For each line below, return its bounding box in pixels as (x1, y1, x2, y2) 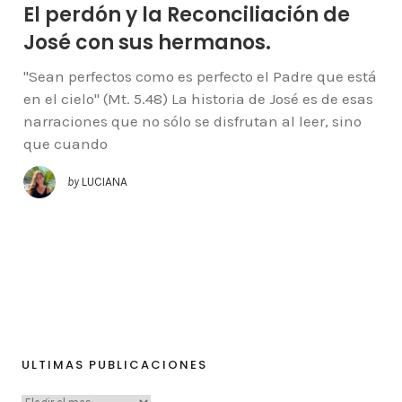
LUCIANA (81, 174, 127, 188)
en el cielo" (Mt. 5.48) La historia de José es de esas (22, 90, 373, 109)
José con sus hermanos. (22, 29, 271, 57)
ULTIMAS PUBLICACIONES (22, 355, 207, 373)
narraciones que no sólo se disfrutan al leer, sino (22, 112, 362, 131)
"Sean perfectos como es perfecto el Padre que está (22, 67, 377, 86)
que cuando (22, 135, 108, 153)
